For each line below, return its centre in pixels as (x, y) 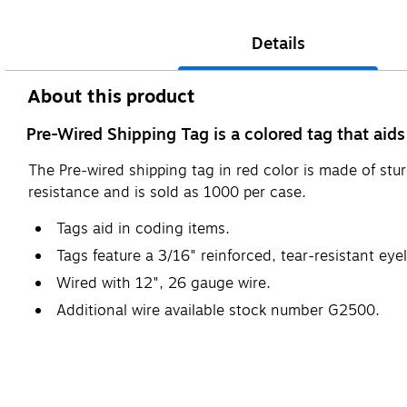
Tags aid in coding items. (143, 228)
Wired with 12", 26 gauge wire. (164, 283)
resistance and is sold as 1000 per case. (167, 192)
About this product (112, 96)
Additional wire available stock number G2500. (218, 310)
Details (278, 43)
